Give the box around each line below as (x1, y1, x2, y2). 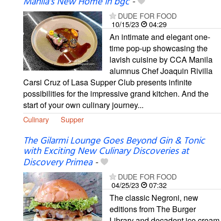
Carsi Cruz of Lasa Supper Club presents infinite (23, 76, 192, 88)
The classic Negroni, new (110, 192, 198, 204)
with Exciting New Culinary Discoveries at (23, 144, 189, 159)
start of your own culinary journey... (23, 99, 144, 110)
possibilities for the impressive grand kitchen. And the (23, 87, 209, 99)
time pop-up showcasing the (110, 42, 208, 54)
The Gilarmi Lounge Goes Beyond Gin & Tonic (23, 134, 205, 149)
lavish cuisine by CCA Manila (110, 53, 213, 65)
